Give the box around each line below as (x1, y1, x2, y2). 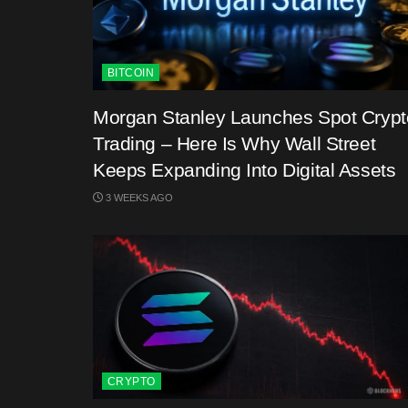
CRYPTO (107, 375, 156, 388)
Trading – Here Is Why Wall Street (93, 133, 376, 154)
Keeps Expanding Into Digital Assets (93, 159, 396, 180)
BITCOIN (107, 66, 155, 79)
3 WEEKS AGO (103, 192, 173, 203)
